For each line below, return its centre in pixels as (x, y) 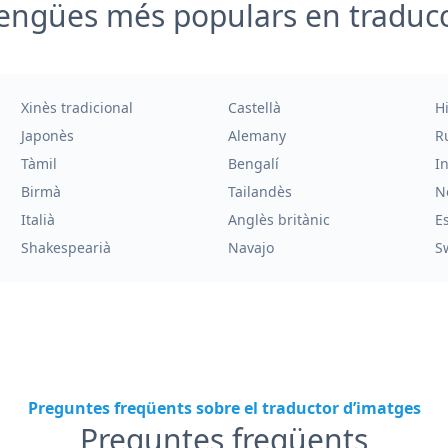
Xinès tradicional (77, 107)
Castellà (254, 107)
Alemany (256, 135)
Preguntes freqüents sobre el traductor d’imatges (224, 408)
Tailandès (259, 191)
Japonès (48, 135)
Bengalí (253, 163)
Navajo (250, 247)
